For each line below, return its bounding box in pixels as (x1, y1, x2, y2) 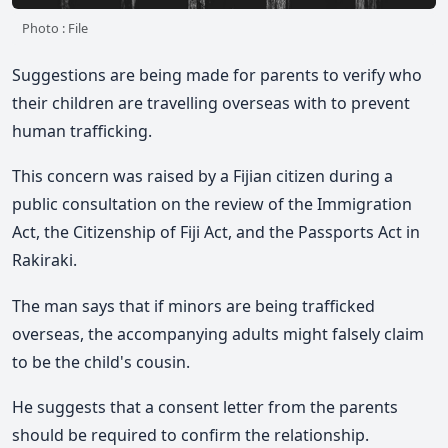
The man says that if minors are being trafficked (12, 294, 375, 317)
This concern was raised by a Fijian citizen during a (12, 165, 393, 188)
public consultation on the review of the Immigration (12, 193, 412, 216)
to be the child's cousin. (12, 350, 190, 373)
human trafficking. (12, 119, 152, 142)
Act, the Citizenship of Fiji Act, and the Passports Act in (12, 221, 420, 244)
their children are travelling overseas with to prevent (12, 91, 410, 114)
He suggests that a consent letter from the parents (12, 396, 398, 419)
